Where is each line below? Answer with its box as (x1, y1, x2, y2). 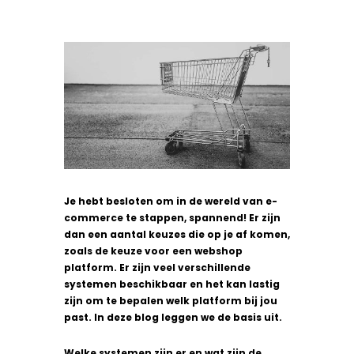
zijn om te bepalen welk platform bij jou (63, 293, 277, 307)
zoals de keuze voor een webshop (63, 243, 243, 258)
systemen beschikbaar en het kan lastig (63, 277, 280, 291)
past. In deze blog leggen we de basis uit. (63, 310, 282, 324)
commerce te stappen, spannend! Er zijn (63, 210, 281, 224)
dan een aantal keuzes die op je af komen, (63, 227, 290, 241)
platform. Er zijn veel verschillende (63, 260, 250, 274)
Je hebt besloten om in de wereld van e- (63, 194, 277, 208)
